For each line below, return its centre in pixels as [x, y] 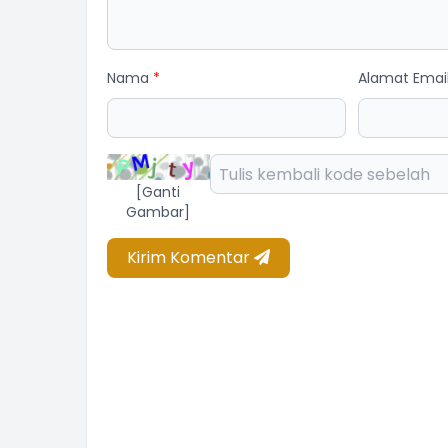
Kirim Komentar [190, 257]
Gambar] [158, 211]
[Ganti [158, 191]
